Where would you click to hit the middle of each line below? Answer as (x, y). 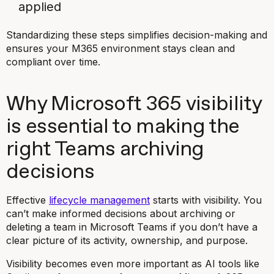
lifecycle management (99, 200)
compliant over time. (53, 61)
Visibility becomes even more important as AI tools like (133, 263)
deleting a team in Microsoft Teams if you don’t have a (132, 227)
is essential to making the (123, 127)
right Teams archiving (105, 149)
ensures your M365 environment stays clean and (120, 48)
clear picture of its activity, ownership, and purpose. (128, 240)
